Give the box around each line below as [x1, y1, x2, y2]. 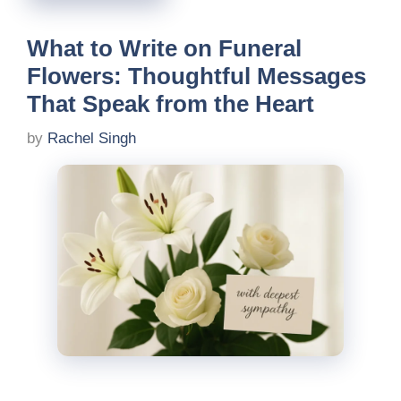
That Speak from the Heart [27, 90, 314, 117]
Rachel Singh [47, 130, 136, 148]
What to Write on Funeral [27, 34, 302, 62]
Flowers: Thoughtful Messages [27, 62, 366, 90]
